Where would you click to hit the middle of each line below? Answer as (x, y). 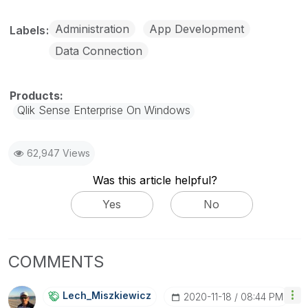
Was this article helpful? (155, 180)
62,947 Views (58, 153)
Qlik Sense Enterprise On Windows (104, 110)
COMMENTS (56, 262)
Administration (92, 29)
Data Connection (99, 51)
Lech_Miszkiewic (104, 296)
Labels (29, 30)
